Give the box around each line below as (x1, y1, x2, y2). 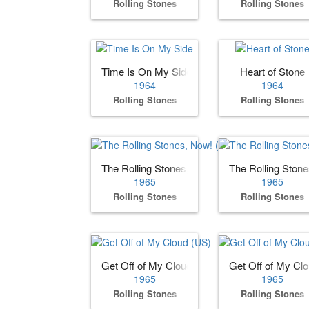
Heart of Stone (239, 64, 305, 79)
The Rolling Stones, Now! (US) (101, 161, 239, 176)
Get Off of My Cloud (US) (101, 257, 216, 272)
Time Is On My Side (101, 64, 192, 79)
